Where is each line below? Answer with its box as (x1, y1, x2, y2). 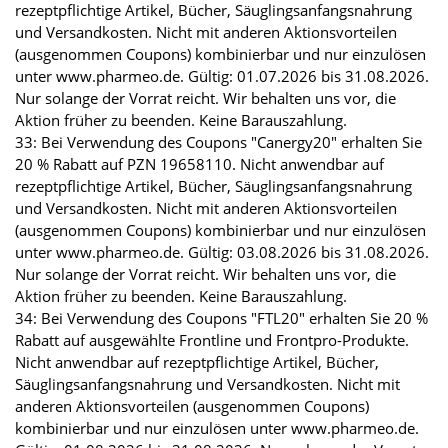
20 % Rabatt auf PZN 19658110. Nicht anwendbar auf (15, 154, 384, 175)
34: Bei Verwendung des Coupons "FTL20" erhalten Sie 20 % (15, 308, 428, 329)
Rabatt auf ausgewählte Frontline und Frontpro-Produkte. (15, 330, 409, 351)
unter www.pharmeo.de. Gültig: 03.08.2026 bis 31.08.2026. (15, 242, 429, 263)
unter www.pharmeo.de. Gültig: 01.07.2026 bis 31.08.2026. (15, 66, 429, 87)
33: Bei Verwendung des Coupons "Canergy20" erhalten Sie (15, 132, 422, 153)
